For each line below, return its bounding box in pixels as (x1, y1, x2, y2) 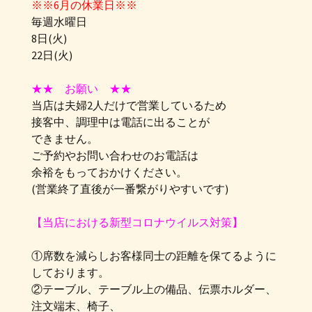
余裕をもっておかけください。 (31, 165, 187, 179)
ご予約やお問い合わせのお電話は (31, 148, 198, 162)
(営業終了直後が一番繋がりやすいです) (31, 182, 228, 196)
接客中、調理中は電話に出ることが (31, 115, 210, 129)
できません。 (31, 132, 98, 146)
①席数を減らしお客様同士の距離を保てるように (31, 249, 276, 263)
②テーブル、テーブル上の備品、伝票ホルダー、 (31, 282, 276, 296)
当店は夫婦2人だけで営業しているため (31, 98, 226, 112)
